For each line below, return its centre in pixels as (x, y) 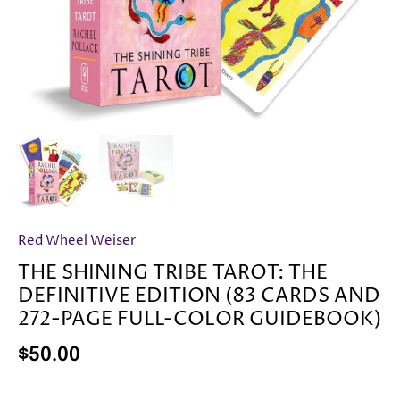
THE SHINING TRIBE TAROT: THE (173, 274)
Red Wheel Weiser (77, 241)
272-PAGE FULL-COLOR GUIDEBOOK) (200, 320)
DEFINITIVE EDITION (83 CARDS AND (199, 297)
